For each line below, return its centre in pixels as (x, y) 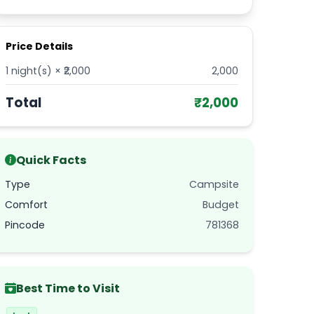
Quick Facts (51, 160)
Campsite (214, 184)
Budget (221, 204)
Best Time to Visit (68, 288)
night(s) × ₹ (36, 70)
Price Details (39, 46)
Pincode (25, 225)
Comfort (26, 204)
